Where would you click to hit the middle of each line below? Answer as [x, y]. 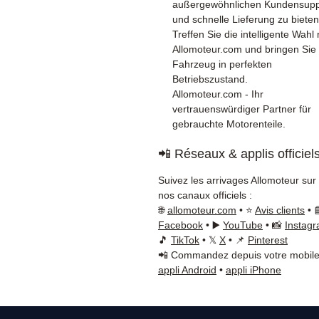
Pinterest [268, 240]
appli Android [187, 270]
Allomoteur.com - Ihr [218, 94]
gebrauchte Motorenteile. [229, 124]
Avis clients [280, 210]
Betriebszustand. [210, 79]
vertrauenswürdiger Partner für [242, 109]
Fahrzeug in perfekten [222, 64]
